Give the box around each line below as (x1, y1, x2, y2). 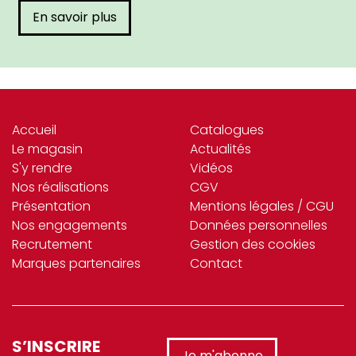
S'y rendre (12, 159, 72, 178)
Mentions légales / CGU (190, 197, 334, 216)
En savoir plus (33, 8, 117, 27)
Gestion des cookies (190, 235, 315, 254)
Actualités (190, 140, 251, 159)
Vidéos (190, 159, 233, 178)
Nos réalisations (12, 178, 109, 197)
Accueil (12, 121, 56, 140)
